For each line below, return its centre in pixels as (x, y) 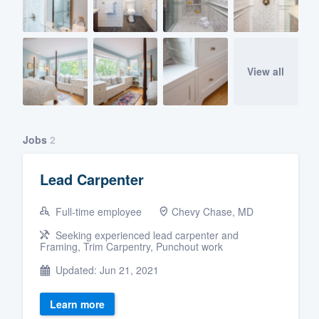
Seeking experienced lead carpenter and (146, 235)
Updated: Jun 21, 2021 (106, 270)
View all (266, 72)
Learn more (77, 304)
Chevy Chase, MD (213, 211)
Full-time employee (97, 211)
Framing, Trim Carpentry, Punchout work (131, 246)
